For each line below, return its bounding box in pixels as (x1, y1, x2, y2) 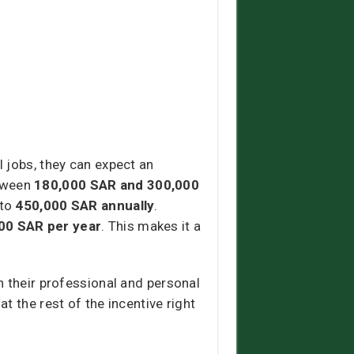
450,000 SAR (15, 198, 98, 214)
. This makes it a (101, 218, 201, 235)
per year (47, 218, 102, 235)
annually (101, 198, 155, 214)
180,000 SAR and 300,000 (34, 177, 200, 194)
